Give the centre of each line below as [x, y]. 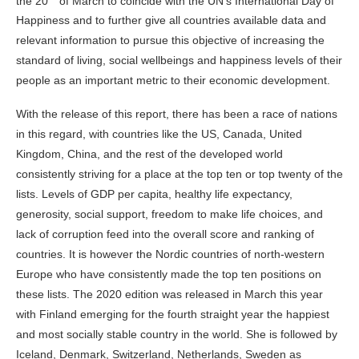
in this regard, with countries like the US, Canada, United [159, 134]
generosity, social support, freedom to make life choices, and [169, 214]
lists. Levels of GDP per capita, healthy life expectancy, [154, 194]
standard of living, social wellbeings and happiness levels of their [179, 61]
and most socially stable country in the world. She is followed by [177, 335]
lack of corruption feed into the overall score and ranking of [165, 234]
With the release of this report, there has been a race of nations [177, 114]
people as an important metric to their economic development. [173, 81]
